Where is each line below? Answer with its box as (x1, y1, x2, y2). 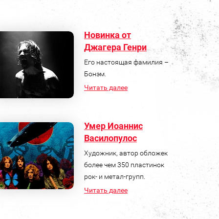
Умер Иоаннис (84, 120, 143, 131)
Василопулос (84, 132, 137, 143)
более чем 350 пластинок (84, 160, 164, 169)
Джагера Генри (84, 42, 147, 52)
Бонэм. (84, 69, 106, 78)
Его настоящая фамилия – (84, 58, 169, 66)
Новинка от (84, 29, 131, 40)
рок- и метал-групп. (84, 172, 145, 180)
